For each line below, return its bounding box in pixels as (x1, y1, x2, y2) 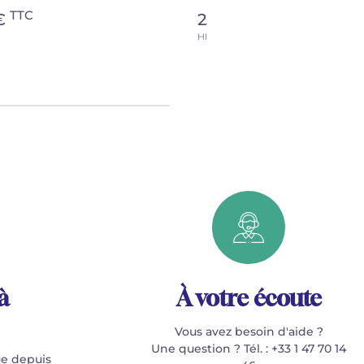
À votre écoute (175, 284, 322, 311)
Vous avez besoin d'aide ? (174, 324, 323, 339)
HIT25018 (197, 31, 236, 42)
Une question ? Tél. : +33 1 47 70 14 (151, 341, 347, 356)
